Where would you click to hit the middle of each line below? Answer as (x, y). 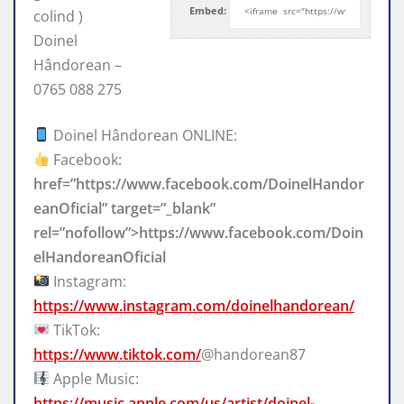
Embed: (208, 11)
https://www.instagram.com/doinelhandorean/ (194, 305)
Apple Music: (95, 378)
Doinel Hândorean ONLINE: (144, 135)
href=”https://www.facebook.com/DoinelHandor (199, 184)
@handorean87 (253, 354)
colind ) (58, 16)
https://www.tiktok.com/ (117, 354)
